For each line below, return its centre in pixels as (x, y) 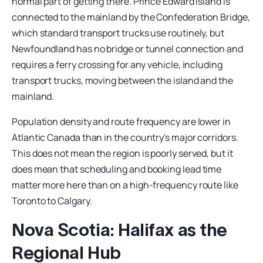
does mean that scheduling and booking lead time (117, 169)
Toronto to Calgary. (52, 200)
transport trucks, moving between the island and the (122, 80)
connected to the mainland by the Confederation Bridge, (131, 17)
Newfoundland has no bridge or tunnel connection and (127, 48)
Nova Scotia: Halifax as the (119, 230)
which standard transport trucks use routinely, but (118, 33)
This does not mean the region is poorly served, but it (122, 153)
